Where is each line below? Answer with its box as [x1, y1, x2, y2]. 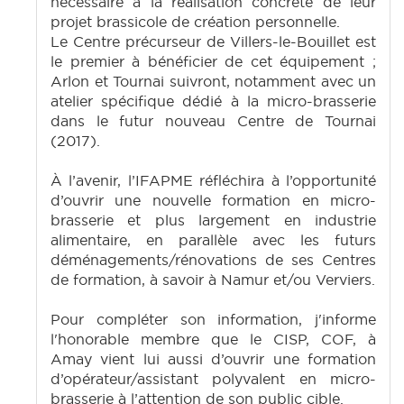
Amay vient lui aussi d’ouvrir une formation [50, 350, 376, 369]
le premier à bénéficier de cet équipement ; [50, 52, 376, 71]
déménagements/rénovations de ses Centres [50, 251, 376, 270]
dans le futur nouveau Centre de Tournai [50, 112, 376, 131]
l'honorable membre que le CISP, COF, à [50, 330, 376, 349]
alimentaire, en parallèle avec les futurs [50, 231, 376, 250]
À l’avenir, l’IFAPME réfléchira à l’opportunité [50, 171, 376, 190]
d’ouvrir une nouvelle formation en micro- [50, 191, 376, 210]
